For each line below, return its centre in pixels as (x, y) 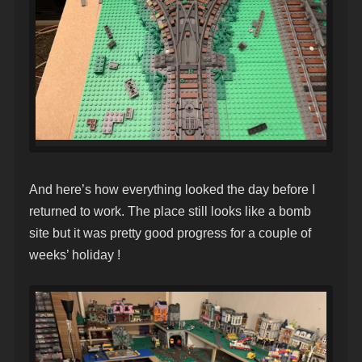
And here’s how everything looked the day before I (172, 190)
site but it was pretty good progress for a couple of (170, 234)
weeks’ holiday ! (75, 255)
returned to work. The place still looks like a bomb (170, 212)
